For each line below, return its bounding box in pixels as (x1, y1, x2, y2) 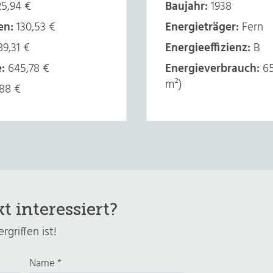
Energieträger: (165, 18, 239, 37)
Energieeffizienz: (165, 39, 250, 57)
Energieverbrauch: (165, 60, 260, 78)
